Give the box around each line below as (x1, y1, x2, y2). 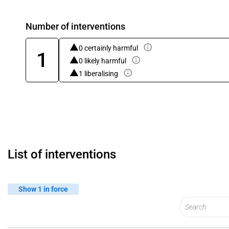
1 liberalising (79, 70, 118, 78)
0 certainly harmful (79, 44, 138, 52)
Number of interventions (26, 21, 125, 32)
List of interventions (8, 147, 116, 162)
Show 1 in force (18, 185, 68, 193)
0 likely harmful (79, 57, 126, 65)
